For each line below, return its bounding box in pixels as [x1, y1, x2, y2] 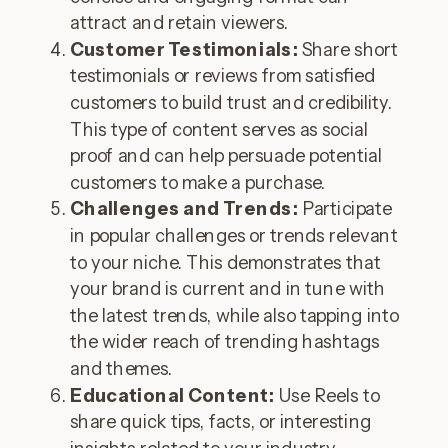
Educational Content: [70, 383, 275, 407]
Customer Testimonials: [70, 38, 299, 61]
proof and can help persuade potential [70, 144, 383, 167]
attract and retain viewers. [70, 11, 289, 34]
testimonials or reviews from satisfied [70, 64, 376, 88]
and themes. [70, 357, 173, 380]
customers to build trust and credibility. [70, 91, 392, 114]
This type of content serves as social [70, 117, 369, 141]
